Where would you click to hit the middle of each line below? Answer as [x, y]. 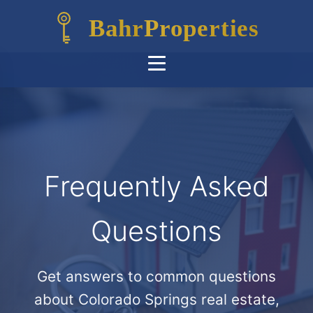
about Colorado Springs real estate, [156, 299]
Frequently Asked [156, 186]
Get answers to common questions [156, 276]
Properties [202, 28]
